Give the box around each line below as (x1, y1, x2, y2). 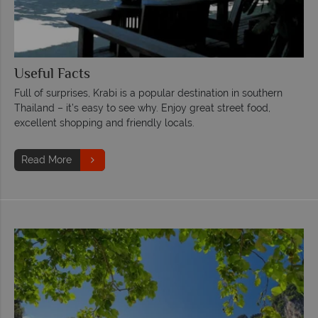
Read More (21, 153, 72, 165)
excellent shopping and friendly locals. (14, 116, 194, 128)
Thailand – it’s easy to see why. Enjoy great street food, (14, 102, 270, 114)
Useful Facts (14, 63, 90, 86)
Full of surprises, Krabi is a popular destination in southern (14, 87, 283, 99)
